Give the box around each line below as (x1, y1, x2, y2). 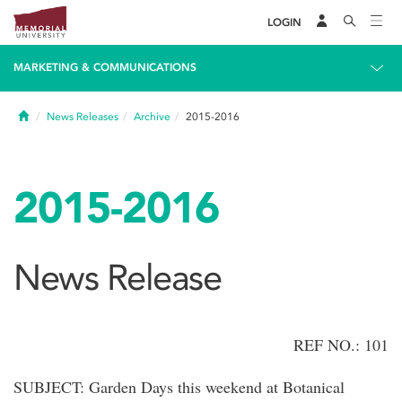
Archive (134, 110, 170, 123)
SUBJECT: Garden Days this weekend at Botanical (13, 376, 345, 398)
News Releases (47, 110, 118, 123)
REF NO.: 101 (293, 334, 389, 355)
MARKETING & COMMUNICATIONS (13, 61, 197, 74)
